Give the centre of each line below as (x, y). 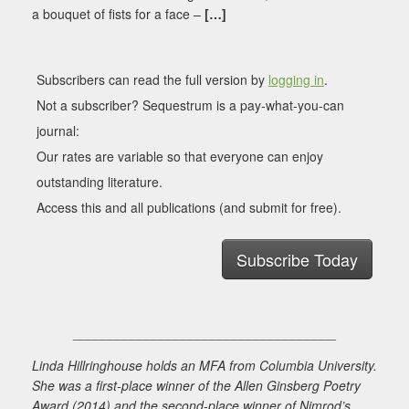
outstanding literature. (100, 182)
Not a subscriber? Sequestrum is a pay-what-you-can (190, 105)
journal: (58, 131)
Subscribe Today (297, 260)
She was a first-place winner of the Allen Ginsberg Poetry (196, 386)
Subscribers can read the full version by (152, 80)
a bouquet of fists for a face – (118, 14)
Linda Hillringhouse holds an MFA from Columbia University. (204, 366)
